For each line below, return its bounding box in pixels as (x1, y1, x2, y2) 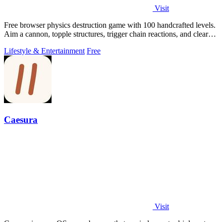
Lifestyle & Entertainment (4, 47, 85, 55)
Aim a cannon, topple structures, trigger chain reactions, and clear (4, 30, 208, 39)
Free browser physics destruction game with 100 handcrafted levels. (4, 21, 216, 30)
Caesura (4, 114, 38, 125)
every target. (4, 39, 43, 48)
